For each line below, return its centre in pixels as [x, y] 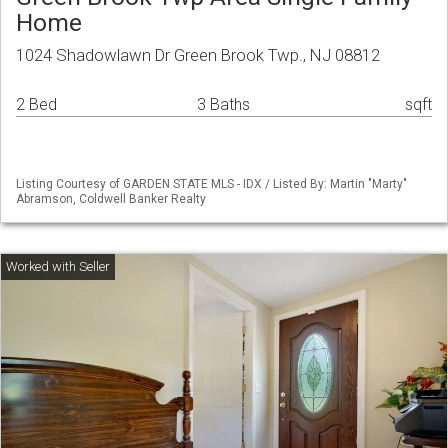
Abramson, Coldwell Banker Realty [111, 199]
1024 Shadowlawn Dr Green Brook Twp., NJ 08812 [198, 55]
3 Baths [223, 105]
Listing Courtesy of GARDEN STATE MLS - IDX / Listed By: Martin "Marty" [211, 184]
